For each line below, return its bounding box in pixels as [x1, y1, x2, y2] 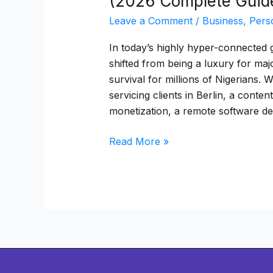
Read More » [108, 135, 169, 148]
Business [202, 15, 243, 27]
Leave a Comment [108, 15, 193, 27]
